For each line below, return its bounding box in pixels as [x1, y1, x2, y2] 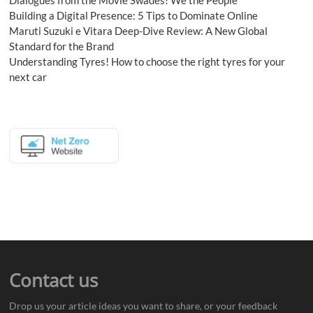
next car [9, 70, 48, 83]
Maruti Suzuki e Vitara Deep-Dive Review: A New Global [9, 24, 268, 37]
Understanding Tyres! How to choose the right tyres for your [9, 54, 286, 68]
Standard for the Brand [9, 39, 115, 52]
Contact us [9, 267, 99, 293]
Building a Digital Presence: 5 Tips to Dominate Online [9, 8, 259, 22]
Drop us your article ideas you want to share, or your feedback [9, 299, 278, 312]
